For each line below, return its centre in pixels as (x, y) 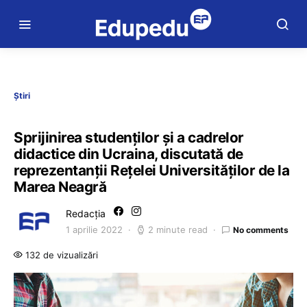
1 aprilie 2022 (94, 230)
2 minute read (178, 230)
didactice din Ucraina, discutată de (128, 154)
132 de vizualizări (60, 255)
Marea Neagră (60, 187)
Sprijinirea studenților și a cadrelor (129, 137)
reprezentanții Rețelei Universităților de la (152, 170)
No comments (261, 230)
